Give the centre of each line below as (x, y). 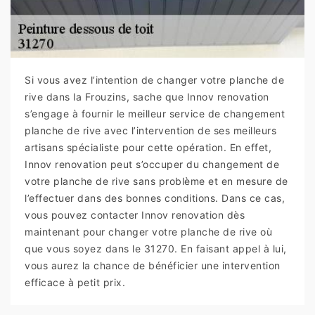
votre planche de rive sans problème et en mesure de (156, 181)
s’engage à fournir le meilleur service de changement (155, 114)
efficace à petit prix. (75, 283)
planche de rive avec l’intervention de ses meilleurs (150, 131)
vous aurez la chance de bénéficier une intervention (153, 266)
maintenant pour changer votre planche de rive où (148, 232)
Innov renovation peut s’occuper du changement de (152, 165)
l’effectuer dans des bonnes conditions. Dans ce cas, (155, 198)
